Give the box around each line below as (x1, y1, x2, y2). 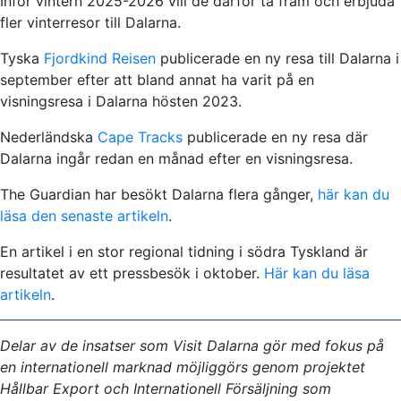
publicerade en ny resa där (183, 128, 368, 147)
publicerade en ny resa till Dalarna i (156, 49, 399, 68)
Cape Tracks (98, 128, 183, 147)
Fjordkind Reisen (44, 49, 156, 68)
